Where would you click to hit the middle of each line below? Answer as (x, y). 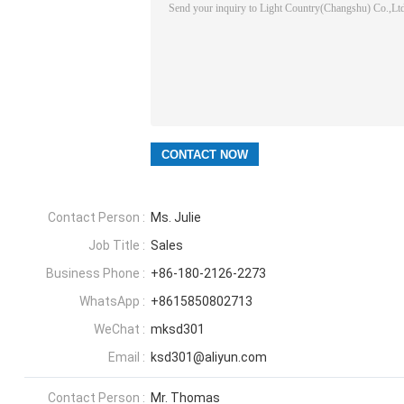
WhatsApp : (112, 302)
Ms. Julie (176, 218)
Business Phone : (96, 274)
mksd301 (178, 330)
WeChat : (119, 330)
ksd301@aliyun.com (209, 358)
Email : (127, 358)
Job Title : (117, 246)
